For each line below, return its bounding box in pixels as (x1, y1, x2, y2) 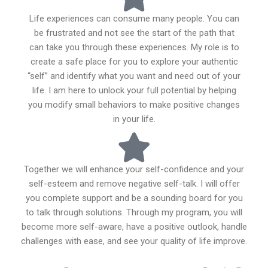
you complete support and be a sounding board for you (25, 193, 243, 203)
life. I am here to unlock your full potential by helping (32, 85, 236, 96)
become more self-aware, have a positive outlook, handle (21, 221, 247, 232)
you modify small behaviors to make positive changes (28, 99, 240, 110)
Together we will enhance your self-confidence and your (24, 164, 244, 175)
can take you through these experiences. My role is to (29, 42, 239, 53)
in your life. (112, 114, 156, 124)
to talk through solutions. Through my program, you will (26, 207, 242, 218)
